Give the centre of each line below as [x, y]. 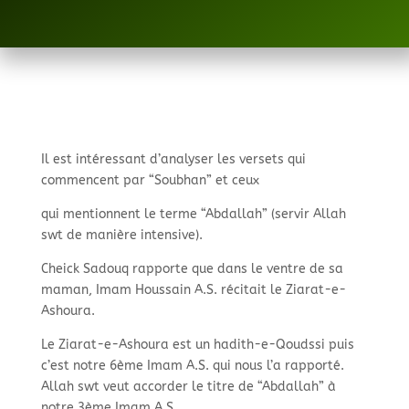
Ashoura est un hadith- [189, 345]
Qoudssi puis [315, 345]
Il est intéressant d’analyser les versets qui [173, 159]
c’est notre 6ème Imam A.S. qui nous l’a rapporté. [192, 366]
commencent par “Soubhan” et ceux [150, 180]
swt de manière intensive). [121, 235]
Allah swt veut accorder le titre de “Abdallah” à [188, 387]
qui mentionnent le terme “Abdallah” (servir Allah [193, 214]
